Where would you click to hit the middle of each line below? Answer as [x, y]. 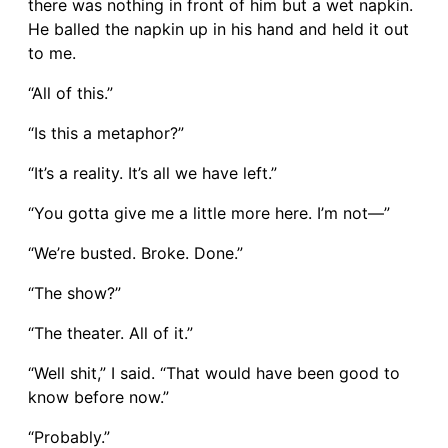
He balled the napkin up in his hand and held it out [218, 28]
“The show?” [74, 292]
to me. [52, 52]
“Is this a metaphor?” [106, 132]
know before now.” [98, 396]
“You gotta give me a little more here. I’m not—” [209, 212]
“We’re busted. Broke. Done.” [135, 252]
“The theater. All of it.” [110, 332]
